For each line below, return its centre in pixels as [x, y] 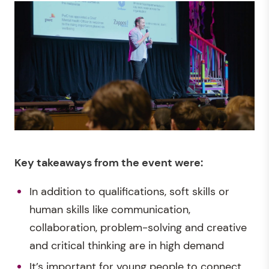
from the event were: [147, 163]
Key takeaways [53, 163]
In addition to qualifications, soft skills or [129, 192]
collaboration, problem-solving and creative [138, 228]
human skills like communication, [110, 210]
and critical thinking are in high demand [127, 246]
